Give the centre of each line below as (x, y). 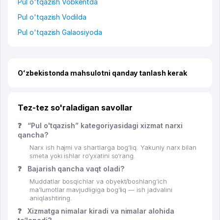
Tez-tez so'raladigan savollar (75, 108)
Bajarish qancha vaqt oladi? (75, 169)
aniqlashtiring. (51, 198)
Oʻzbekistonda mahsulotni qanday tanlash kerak (102, 73)
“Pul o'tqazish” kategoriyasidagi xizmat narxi (104, 126)
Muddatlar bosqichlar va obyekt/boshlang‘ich (98, 182)
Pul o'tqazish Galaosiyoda (60, 32)
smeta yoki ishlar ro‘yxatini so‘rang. (83, 156)
